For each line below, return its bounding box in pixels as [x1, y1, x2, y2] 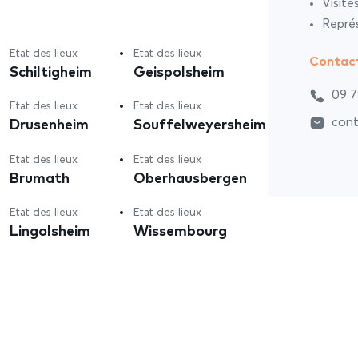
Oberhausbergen [133, 168, 248, 186]
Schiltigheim [10, 62, 93, 80]
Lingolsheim [10, 221, 91, 239]
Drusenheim [10, 115, 89, 133]
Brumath [10, 168, 70, 186]
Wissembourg [133, 221, 228, 239]
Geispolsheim [133, 62, 225, 80]
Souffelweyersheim [133, 115, 267, 133]
